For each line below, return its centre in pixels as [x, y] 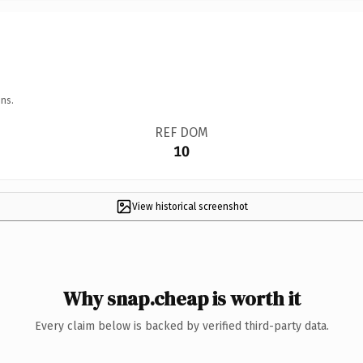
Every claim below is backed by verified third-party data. [181, 326]
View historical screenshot [190, 206]
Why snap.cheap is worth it [181, 298]
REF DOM [181, 132]
